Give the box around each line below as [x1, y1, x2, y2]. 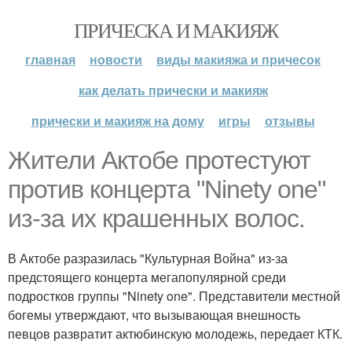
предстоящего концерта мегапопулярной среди [8, 268, 286, 286]
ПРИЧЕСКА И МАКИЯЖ [74, 16, 278, 43]
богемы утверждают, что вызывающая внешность [8, 306, 300, 324]
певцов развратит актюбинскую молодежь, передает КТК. [8, 324, 343, 343]
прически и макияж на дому [31, 112, 204, 130]
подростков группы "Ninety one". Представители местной [8, 287, 340, 305]
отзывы [264, 112, 315, 130]
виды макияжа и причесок [156, 50, 321, 68]
